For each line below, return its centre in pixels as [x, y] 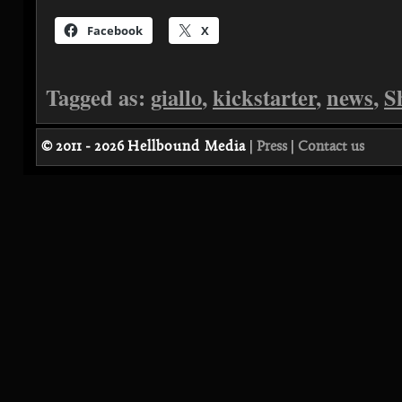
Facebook [115, 31]
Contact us [331, 147]
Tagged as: [98, 97]
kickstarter [264, 97]
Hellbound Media [187, 147]
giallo [176, 97]
